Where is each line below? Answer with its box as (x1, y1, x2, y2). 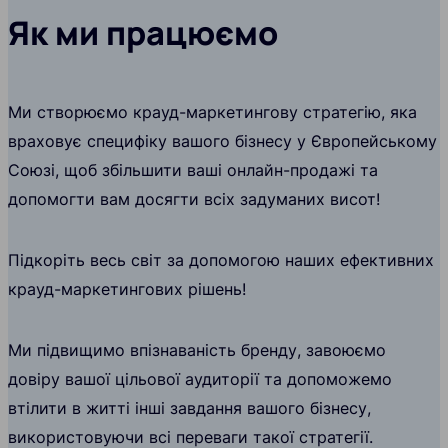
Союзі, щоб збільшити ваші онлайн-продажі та (8, 160, 378, 181)
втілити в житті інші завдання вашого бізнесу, (8, 398, 371, 419)
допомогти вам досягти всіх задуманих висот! (8, 189, 380, 210)
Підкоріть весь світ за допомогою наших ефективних (8, 250, 434, 271)
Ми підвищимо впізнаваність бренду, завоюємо (8, 340, 386, 361)
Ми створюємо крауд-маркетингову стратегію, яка (8, 102, 417, 123)
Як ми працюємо (8, 10, 278, 56)
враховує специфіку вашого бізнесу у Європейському (8, 131, 437, 152)
